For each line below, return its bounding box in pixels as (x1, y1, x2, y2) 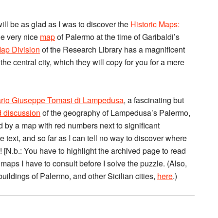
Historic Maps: (130, 18, 180, 30)
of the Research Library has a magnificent (40, 44, 185, 55)
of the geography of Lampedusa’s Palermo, (40, 107, 190, 118)
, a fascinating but (124, 94, 184, 106)
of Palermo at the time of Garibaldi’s (55, 31, 180, 42)
